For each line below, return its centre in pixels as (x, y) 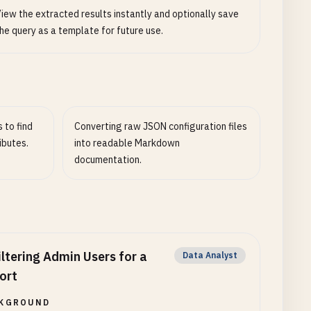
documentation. (108, 160)
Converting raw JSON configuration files (161, 126)
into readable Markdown (127, 143)
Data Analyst (210, 255)
